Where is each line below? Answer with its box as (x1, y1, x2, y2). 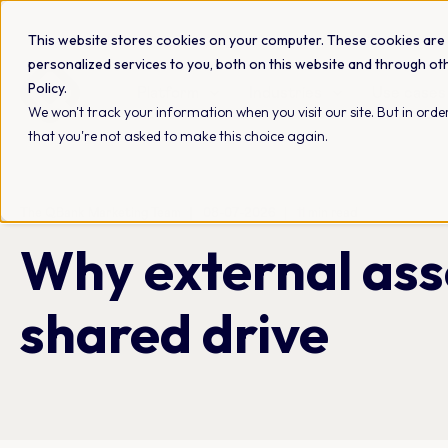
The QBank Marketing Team (20, 207, 181, 220)
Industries (249, 84, 323, 101)
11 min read (297, 207, 358, 220)
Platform (137, 84, 200, 101)
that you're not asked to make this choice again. (28, 127, 328, 145)
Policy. (28, 79, 67, 97)
